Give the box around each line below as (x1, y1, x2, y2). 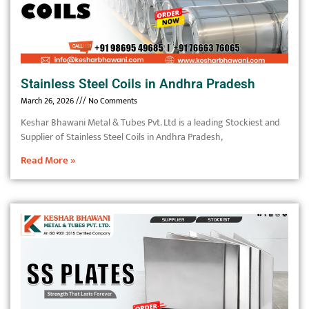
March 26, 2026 (21, 94, 76, 108)
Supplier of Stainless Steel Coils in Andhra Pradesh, (21, 129, 223, 145)
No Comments (86, 94, 137, 108)
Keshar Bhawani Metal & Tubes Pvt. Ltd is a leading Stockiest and (21, 114, 280, 130)
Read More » (21, 152, 76, 169)
